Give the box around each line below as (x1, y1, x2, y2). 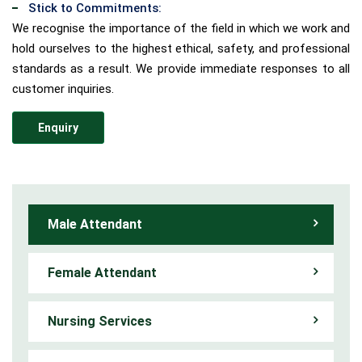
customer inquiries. (12, 81, 114, 96)
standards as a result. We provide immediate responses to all (12, 61, 350, 76)
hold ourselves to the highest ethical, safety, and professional (12, 40, 350, 56)
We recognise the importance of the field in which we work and (12, 20, 350, 36)
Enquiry (38, 120, 78, 134)
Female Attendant (48, 264, 157, 280)
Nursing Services (48, 313, 152, 329)
